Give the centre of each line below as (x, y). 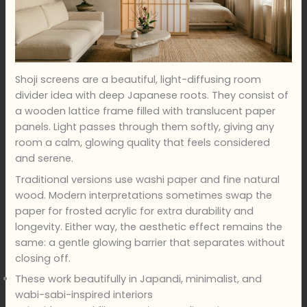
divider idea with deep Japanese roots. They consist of (152, 96)
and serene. (45, 159)
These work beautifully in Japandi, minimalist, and (139, 279)
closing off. (43, 258)
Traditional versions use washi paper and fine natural (148, 179)
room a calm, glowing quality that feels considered (143, 143)
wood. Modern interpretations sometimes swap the (144, 195)
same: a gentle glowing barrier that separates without (150, 242)
